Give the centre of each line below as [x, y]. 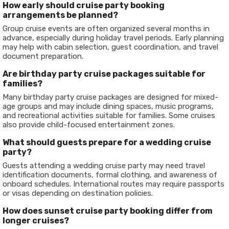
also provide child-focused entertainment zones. [89, 125]
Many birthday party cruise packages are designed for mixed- [110, 97]
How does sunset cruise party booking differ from [108, 211]
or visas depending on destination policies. [78, 193]
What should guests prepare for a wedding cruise [107, 142]
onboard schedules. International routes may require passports [113, 184]
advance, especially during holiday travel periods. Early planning [113, 38]
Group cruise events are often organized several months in [106, 29]
